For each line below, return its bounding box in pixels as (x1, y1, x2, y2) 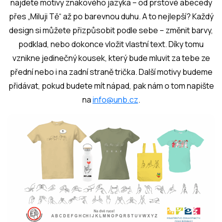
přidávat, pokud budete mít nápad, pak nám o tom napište (8, 80, 214, 91)
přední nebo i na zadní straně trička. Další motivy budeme (9, 66, 213, 77)
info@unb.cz (92, 94, 138, 105)
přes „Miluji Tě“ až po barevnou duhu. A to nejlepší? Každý (8, 11, 214, 22)
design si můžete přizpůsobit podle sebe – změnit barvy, (9, 25, 213, 36)
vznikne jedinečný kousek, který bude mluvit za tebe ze (12, 53, 210, 63)
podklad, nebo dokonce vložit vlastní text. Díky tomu (18, 39, 204, 50)
